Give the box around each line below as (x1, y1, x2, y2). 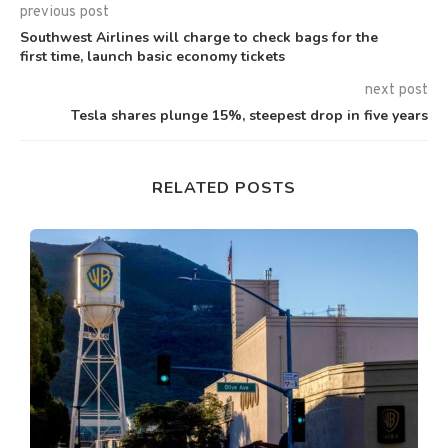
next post (365, 80, 428, 100)
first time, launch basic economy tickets (20, 46, 285, 66)
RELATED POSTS (152, 176, 296, 199)
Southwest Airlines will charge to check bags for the (20, 27, 378, 47)
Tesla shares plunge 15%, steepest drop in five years (71, 105, 428, 125)
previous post (20, 2, 109, 22)
